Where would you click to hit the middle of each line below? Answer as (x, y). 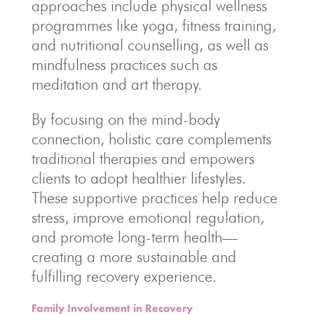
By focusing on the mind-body (125, 120)
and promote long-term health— (134, 237)
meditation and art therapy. (116, 84)
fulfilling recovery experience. (124, 277)
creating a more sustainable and (134, 257)
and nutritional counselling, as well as (150, 45)
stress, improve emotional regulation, (148, 218)
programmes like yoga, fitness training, (153, 26)
